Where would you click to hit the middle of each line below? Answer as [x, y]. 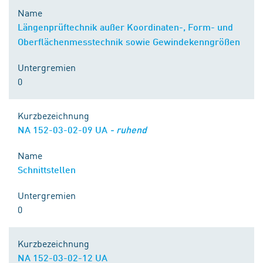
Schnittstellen [47, 169]
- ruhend [128, 129]
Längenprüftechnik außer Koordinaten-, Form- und [125, 27]
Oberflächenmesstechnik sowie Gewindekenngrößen [129, 41]
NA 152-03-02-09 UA [64, 129]
